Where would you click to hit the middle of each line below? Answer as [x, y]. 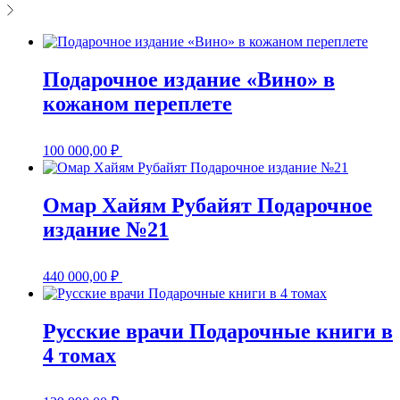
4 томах [79, 355]
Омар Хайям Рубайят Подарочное [208, 206]
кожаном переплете [137, 104]
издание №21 [106, 230]
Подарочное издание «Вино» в [189, 80]
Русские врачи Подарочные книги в [218, 331]
